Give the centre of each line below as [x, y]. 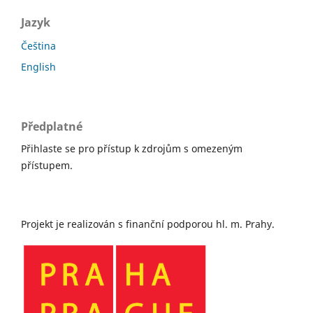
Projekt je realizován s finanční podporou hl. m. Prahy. [148, 224]
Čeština [38, 46]
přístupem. [47, 166]
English [38, 67]
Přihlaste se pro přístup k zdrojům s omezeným [132, 149]
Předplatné [52, 127]
